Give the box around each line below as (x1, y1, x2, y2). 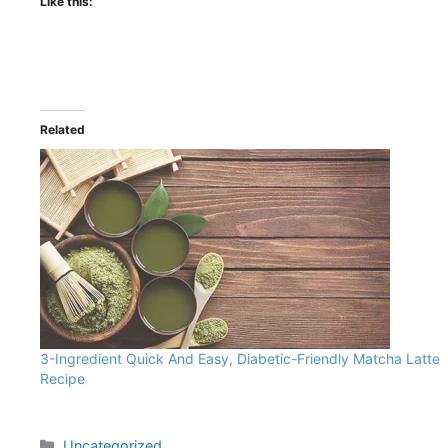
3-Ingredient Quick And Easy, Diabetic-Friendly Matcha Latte (40, 349, 440, 367)
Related (40, 121, 85, 137)
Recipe (40, 369, 85, 387)
